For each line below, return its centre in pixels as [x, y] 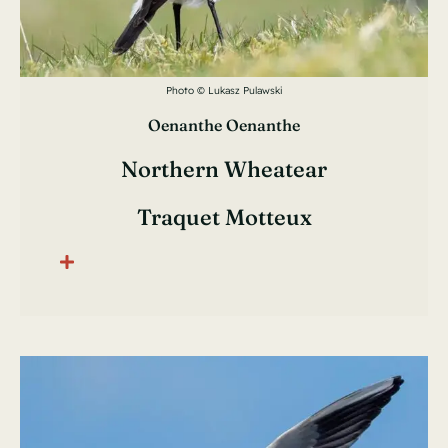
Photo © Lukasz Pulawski [224, 91]
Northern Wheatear [224, 169]
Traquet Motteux [224, 217]
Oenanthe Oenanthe [224, 125]
